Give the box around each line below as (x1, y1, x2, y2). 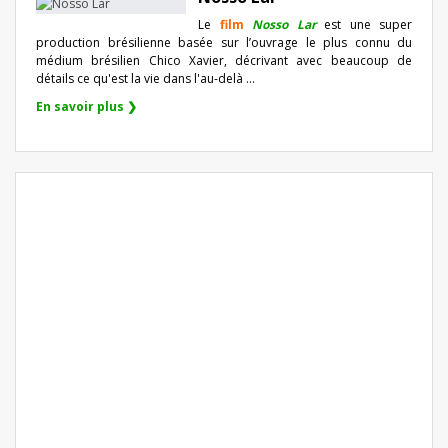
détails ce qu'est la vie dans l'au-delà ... (36, 69, 255, 87)
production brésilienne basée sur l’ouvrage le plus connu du (36, 33, 412, 51)
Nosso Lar (243, 15, 324, 33)
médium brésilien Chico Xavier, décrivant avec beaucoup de (36, 51, 412, 69)
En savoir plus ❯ (36, 97, 137, 115)
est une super (324, 15, 412, 33)
